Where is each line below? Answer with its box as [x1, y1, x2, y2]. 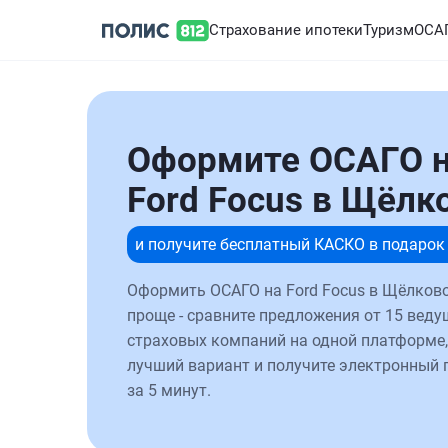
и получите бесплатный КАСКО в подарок [135, 235, 445, 254]
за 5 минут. [127, 381, 211, 400]
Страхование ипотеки [209, 21, 363, 39]
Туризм [363, 21, 414, 39]
